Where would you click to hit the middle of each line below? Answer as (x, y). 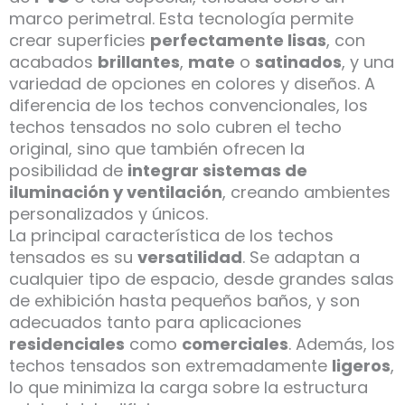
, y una (368, 62)
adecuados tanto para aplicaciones (155, 323)
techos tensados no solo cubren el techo (175, 127)
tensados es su (73, 258)
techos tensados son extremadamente (170, 366)
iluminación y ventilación (116, 193)
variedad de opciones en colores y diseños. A (192, 84)
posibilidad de (68, 171)
